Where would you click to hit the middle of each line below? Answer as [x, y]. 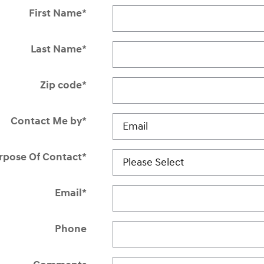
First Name [55, 13]
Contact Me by [46, 121]
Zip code [61, 85]
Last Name [56, 49]
